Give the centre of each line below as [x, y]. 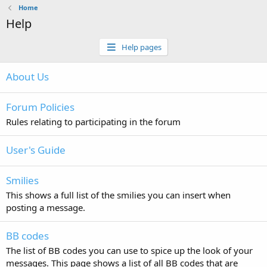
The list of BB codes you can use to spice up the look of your [129, 250]
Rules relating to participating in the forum [93, 122]
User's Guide [36, 150]
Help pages [141, 47]
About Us [27, 77]
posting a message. [46, 207]
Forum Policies [40, 107]
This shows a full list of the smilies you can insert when [118, 195]
